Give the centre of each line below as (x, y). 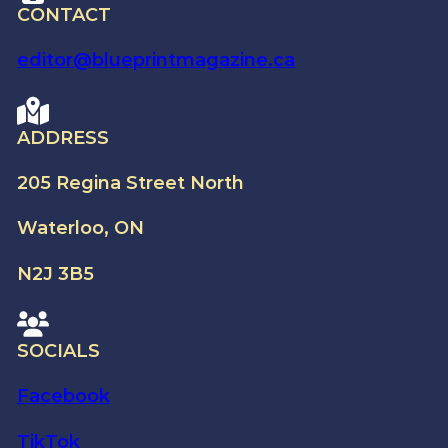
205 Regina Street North (130, 182)
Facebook (63, 396)
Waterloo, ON (80, 228)
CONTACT (63, 14)
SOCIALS (58, 351)
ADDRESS (62, 137)
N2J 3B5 (55, 273)
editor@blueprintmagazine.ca (155, 60)
